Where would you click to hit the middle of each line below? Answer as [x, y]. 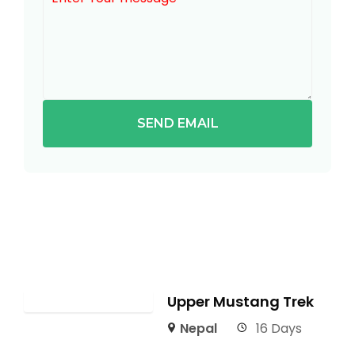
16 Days [279, 328]
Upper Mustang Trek [240, 301]
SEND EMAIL [177, 123]
